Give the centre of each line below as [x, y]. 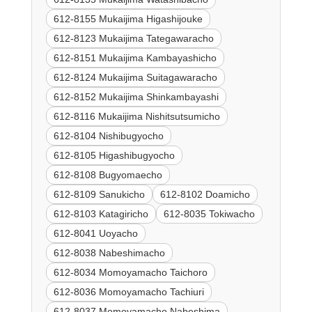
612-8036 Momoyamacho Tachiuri [128, 292]
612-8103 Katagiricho [101, 214]
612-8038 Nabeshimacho [109, 253]
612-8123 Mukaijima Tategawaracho [133, 39]
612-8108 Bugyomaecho [108, 175]
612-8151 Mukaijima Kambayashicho [135, 58]
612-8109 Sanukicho [99, 195]
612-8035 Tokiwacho [209, 214]
